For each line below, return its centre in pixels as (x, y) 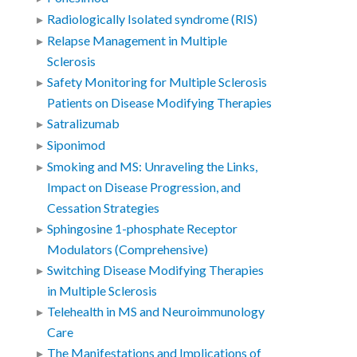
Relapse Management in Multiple (137, 41)
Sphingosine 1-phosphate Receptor (143, 229)
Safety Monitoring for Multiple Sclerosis (157, 82)
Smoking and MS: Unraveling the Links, (153, 167)
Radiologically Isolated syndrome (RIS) (153, 20)
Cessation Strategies (104, 208)
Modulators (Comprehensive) (128, 250)
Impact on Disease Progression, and (144, 188)
